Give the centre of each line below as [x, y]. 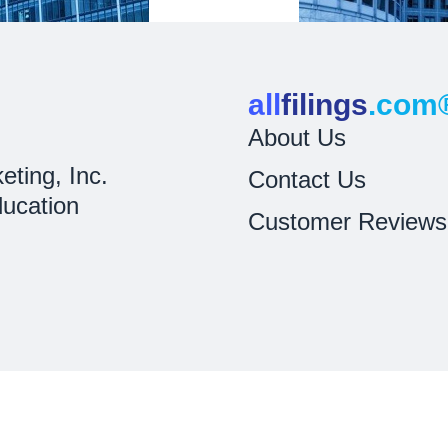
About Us [297, 137]
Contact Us [307, 179]
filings [324, 104]
